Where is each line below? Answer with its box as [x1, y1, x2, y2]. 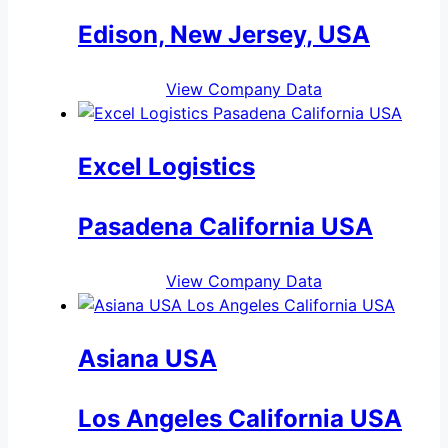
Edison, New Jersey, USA [78, 19, 370, 49]
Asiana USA [78, 343, 217, 373]
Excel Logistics [78, 151, 255, 181]
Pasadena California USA [78, 211, 373, 241]
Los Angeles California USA [78, 403, 402, 433]
